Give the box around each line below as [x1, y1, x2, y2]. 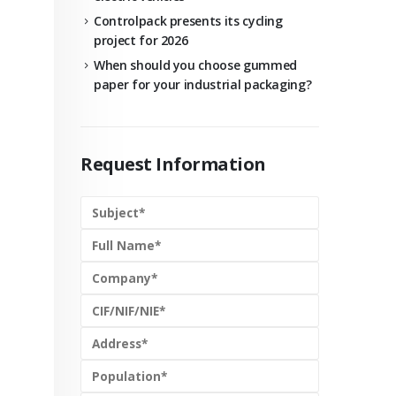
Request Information [80, 152, 266, 176]
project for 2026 [94, 32, 188, 49]
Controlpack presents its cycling [94, 12, 283, 29]
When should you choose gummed [94, 57, 297, 73]
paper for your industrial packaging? [94, 76, 312, 93]
